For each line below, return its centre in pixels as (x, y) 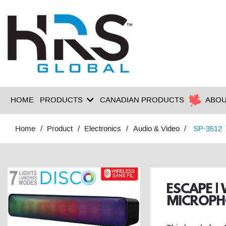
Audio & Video (156, 129)
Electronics (103, 129)
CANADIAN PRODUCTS (142, 100)
